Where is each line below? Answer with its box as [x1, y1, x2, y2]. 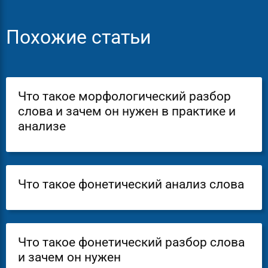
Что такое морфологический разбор [18, 89, 231, 103]
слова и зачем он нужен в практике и [18, 104, 236, 118]
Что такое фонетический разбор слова [18, 235, 245, 249]
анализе [18, 119, 66, 133]
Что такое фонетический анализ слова [18, 177, 244, 191]
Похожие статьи [6, 26, 151, 48]
